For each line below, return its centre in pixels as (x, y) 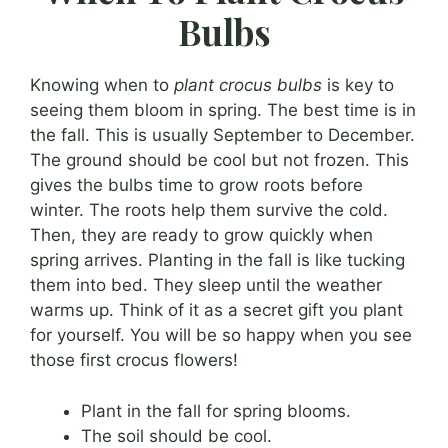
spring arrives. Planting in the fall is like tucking (217, 260)
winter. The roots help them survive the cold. (209, 210)
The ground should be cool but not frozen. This (219, 160)
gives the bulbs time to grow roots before (196, 185)
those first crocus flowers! (134, 360)
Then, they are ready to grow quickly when (201, 235)
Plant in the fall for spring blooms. (216, 410)
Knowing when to (102, 85)
